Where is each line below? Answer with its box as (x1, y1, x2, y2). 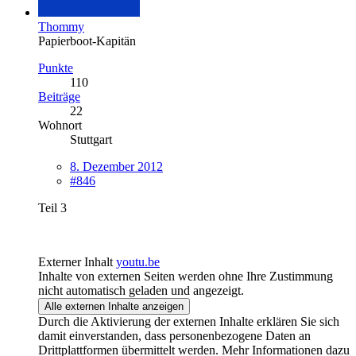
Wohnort (38, 118, 82, 132)
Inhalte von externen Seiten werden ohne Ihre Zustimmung (38, 269, 333, 283)
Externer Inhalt (38, 254, 113, 269)
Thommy (38, 19, 84, 33)
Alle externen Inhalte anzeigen (44, 300, 184, 312)
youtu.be (116, 254, 160, 269)
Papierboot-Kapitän (38, 33, 136, 48)
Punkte (38, 60, 73, 75)
